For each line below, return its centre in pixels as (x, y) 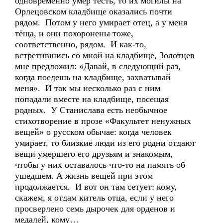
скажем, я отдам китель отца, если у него (94, 198)
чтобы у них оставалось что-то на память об (100, 165)
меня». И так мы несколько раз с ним (88, 88)
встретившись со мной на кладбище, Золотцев (105, 55)
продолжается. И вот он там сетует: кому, (96, 187)
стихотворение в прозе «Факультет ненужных (103, 121)
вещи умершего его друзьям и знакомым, (94, 154)
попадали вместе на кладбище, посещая (92, 99)
